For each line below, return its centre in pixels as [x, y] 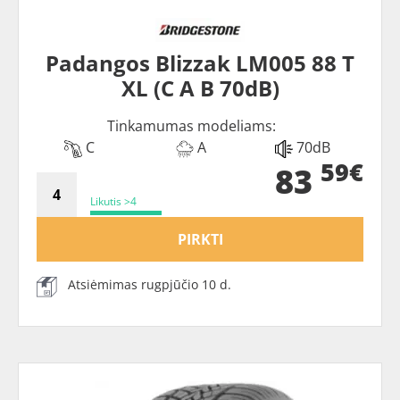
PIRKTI [200, 239]
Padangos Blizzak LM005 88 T [200, 62]
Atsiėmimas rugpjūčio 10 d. [150, 284]
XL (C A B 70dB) [200, 87]
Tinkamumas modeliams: [191, 125]
